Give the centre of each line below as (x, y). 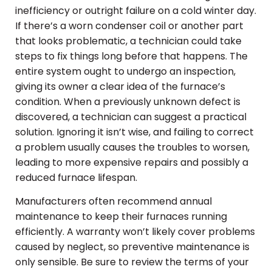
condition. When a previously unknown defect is (128, 101)
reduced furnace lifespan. (76, 177)
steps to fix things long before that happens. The (131, 56)
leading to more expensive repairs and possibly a (132, 162)
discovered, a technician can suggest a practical (131, 117)
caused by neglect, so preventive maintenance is (132, 247)
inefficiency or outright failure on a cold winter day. (136, 10)
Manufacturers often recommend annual (114, 202)
